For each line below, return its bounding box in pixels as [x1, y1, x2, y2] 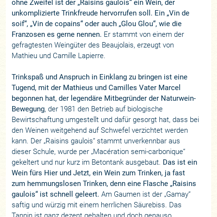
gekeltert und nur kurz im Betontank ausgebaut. [12, 158, 163, 167]
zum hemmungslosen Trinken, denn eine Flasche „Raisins [12, 179, 197, 188]
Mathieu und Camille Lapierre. [12, 51, 106, 60]
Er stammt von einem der [102, 30, 185, 39]
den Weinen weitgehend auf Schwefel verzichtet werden [12, 126, 188, 135]
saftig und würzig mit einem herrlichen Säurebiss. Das [12, 201, 182, 209]
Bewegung [12, 105, 45, 113]
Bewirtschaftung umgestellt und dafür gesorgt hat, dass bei [12, 115, 200, 124]
